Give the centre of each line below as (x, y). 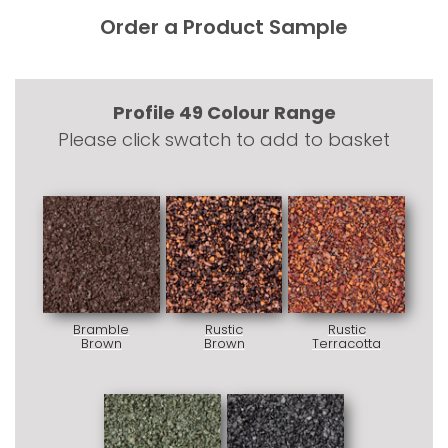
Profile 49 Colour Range (224, 112)
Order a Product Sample (224, 27)
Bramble (101, 329)
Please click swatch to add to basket (224, 139)
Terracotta (347, 343)
